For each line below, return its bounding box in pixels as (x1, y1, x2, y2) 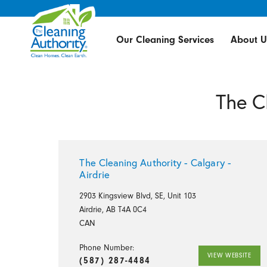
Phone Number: (79, 243, 135, 253)
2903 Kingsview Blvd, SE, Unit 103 (79, 191, 197, 201)
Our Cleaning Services (116, 34, 214, 46)
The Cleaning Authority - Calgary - (79, 156, 231, 169)
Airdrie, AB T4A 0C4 (79, 205, 147, 215)
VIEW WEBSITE (207, 252, 252, 260)
